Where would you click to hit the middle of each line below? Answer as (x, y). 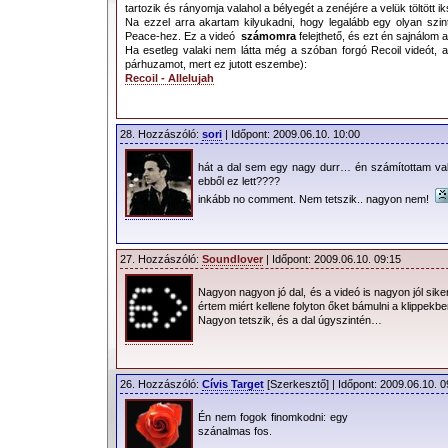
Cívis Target (233, 384)
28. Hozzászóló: (161, 134)
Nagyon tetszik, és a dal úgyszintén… (290, 319)
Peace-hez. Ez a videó (183, 35)
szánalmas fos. (235, 430)
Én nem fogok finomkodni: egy (273, 416)
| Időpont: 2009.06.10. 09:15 (332, 259)
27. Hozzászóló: (161, 259)
